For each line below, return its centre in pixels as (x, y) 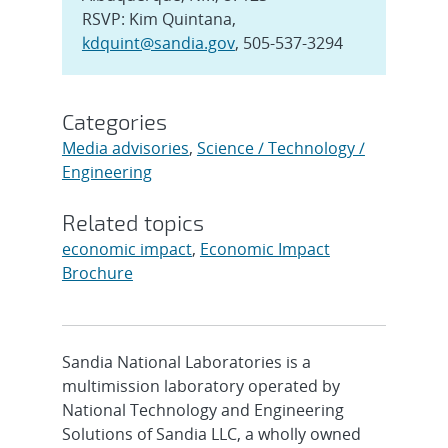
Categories (114, 120)
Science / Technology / (280, 147)
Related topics (132, 221)
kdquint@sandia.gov (158, 42)
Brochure (97, 272)
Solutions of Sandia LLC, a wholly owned (211, 433)
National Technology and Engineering (202, 409)
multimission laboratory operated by (200, 385)
